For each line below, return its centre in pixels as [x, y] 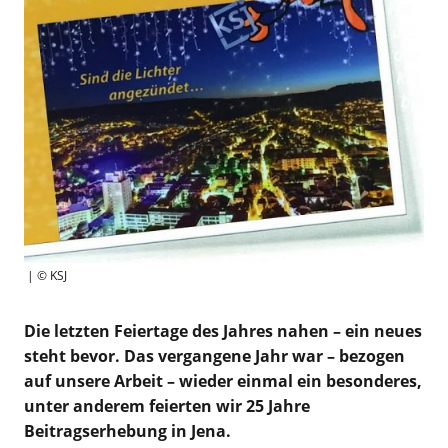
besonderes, [371, 380]
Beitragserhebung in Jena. [127, 430]
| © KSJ [45, 275]
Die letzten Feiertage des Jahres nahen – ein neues [222, 330]
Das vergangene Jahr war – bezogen [264, 355]
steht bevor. [73, 355]
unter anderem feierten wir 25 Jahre [166, 405]
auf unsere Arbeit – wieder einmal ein [172, 380]
